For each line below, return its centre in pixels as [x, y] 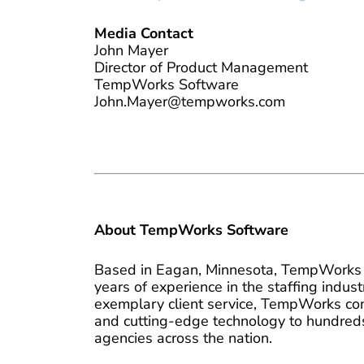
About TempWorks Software [192, 230]
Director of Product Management [201, 67]
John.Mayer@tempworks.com [190, 101]
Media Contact [144, 33]
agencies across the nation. [184, 338]
